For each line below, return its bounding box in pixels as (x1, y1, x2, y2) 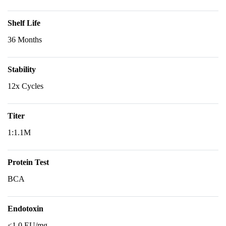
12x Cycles (8, 82, 43, 90)
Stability (8, 65, 36, 74)
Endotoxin (8, 204, 43, 213)
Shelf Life (8, 19, 40, 27)
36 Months (8, 35, 42, 44)
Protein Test (8, 158, 49, 166)
